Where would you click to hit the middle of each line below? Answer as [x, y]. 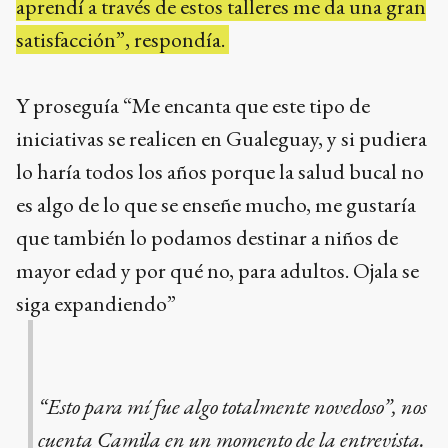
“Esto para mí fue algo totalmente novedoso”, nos [232, 406]
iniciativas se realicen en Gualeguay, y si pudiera [221, 139]
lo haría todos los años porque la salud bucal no [220, 172]
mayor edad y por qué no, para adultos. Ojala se [217, 271]
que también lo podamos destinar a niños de [207, 238]
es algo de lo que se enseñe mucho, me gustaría [216, 205]
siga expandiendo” [96, 304]
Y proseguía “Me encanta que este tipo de [193, 106]
